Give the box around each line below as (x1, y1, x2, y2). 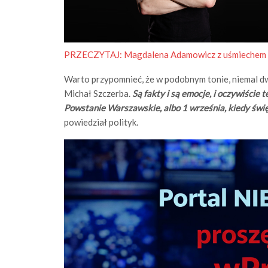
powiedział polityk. (64, 117, 138, 128)
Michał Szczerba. (64, 88, 132, 99)
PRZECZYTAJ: (64, 49, 124, 60)
